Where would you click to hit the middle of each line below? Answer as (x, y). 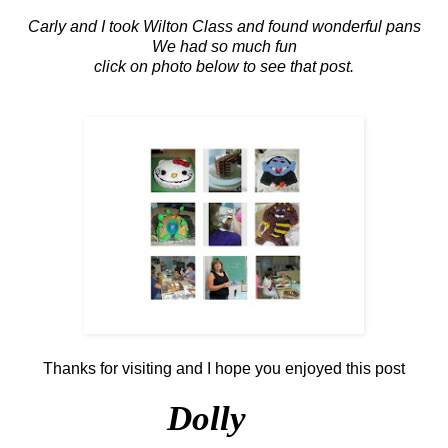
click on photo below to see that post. (224, 67)
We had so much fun (224, 47)
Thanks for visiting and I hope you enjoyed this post (224, 369)
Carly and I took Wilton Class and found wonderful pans (224, 27)
